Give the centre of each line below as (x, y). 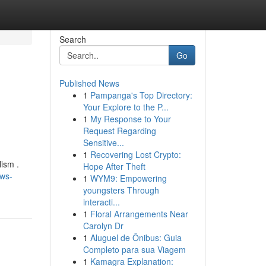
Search (72, 39)
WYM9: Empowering (128, 178)
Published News (89, 83)
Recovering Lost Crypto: (135, 154)
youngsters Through (121, 190)
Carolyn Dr (103, 226)
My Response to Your (130, 119)
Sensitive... (103, 142)
